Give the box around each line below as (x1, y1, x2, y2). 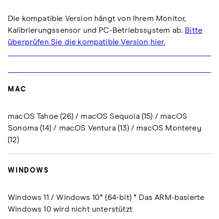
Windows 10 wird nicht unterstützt (8, 205, 132, 214)
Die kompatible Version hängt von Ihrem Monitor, (8, 15, 186, 22)
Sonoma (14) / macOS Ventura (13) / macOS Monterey (8, 124, 201, 132)
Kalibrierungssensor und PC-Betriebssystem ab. (8, 26, 185, 34)
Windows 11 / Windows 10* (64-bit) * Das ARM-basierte (8, 194, 205, 202)
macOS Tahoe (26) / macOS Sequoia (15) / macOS (8, 112, 188, 121)
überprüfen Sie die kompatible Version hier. (8, 38, 165, 46)
